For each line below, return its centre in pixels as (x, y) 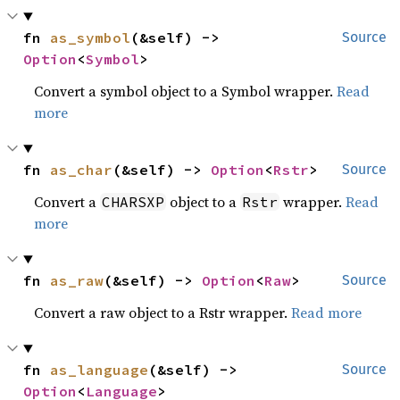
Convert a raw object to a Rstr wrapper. (163, 312)
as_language (100, 370)
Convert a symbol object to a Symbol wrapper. (186, 91)
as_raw (77, 280)
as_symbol (91, 37)
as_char (82, 170)
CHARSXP (133, 202)
